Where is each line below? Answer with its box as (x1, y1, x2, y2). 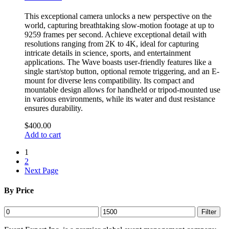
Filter (201, 208, 216, 216)
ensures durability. (25, 104, 83, 113)
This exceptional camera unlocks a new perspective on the (25, 12, 212, 21)
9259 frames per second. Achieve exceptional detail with (25, 30, 207, 39)
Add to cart (25, 130, 61, 140)
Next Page (25, 166, 58, 175)
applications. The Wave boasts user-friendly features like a (25, 58, 212, 67)
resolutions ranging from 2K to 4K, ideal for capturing (25, 39, 199, 49)
